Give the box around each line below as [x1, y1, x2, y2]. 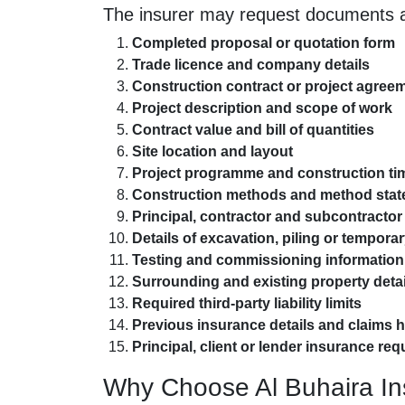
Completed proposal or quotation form [132, 35, 395, 52]
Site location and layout [132, 144, 293, 160]
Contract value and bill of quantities [132, 122, 374, 138]
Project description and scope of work [132, 100, 392, 117]
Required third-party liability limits [132, 296, 362, 312]
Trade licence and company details [132, 57, 370, 73]
